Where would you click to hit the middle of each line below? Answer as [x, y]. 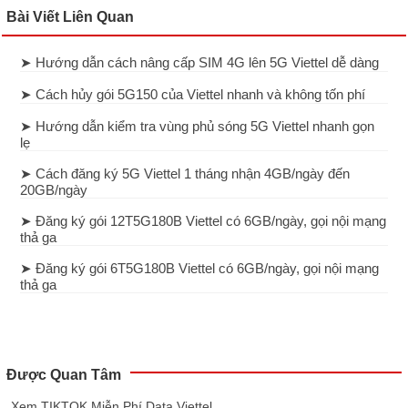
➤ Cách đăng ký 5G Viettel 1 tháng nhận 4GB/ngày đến [185, 174]
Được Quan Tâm [64, 375]
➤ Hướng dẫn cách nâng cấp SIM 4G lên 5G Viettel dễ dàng [200, 63]
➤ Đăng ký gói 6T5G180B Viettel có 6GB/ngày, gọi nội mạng [200, 269]
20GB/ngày [54, 190]
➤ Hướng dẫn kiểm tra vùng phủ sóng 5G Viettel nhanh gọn [198, 127]
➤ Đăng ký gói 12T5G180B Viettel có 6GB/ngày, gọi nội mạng [204, 221]
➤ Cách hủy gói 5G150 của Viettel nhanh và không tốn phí [193, 95]
